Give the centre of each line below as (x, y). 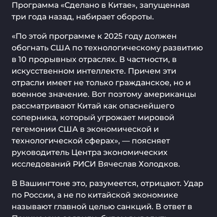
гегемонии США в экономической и (85, 129)
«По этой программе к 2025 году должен (94, 36)
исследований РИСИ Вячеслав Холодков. (96, 164)
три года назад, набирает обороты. (83, 17)
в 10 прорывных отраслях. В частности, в (94, 59)
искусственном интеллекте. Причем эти (94, 71)
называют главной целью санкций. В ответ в (102, 207)
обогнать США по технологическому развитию (107, 48)
